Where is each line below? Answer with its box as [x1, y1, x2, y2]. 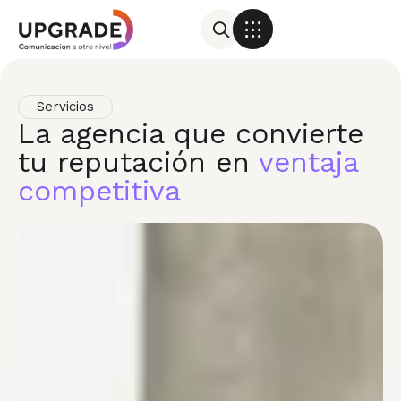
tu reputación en [18, 144, 259, 179]
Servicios [37, 98, 94, 115]
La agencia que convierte [18, 115, 363, 150]
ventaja [259, 144, 358, 179]
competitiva [18, 173, 181, 208]
